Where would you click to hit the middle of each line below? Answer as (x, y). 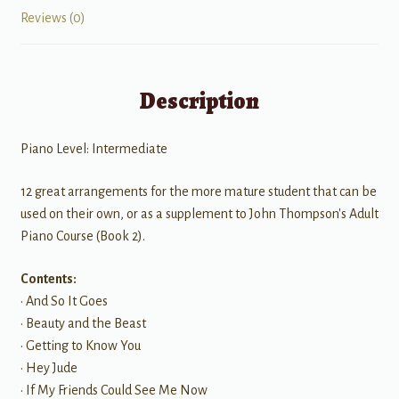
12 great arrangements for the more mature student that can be (198, 191)
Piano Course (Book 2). (82, 236)
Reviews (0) (53, 17)
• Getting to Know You (80, 345)
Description (199, 102)
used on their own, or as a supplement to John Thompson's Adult (199, 214)
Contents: (48, 278)
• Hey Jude (49, 367)
